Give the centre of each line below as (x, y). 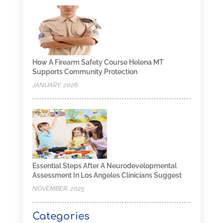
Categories (61, 216)
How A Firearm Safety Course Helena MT (98, 62)
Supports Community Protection (85, 71)
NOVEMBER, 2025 (58, 188)
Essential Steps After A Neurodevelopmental (104, 166)
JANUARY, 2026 (55, 85)
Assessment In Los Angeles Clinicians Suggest (107, 175)
